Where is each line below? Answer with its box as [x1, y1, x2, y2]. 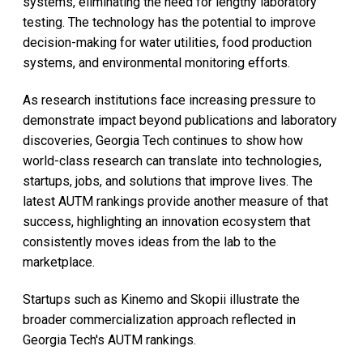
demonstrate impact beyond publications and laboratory [23, 112, 337, 128]
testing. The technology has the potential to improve [23, 14, 316, 30]
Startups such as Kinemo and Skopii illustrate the [23, 291, 300, 307]
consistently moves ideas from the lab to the [23, 233, 276, 250]
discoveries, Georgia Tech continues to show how [23, 132, 303, 148]
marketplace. [23, 254, 95, 270]
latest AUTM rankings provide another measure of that [23, 193, 328, 209]
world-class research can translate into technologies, [23, 152, 322, 169]
